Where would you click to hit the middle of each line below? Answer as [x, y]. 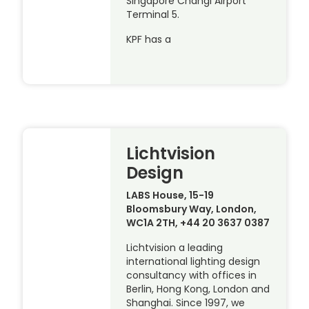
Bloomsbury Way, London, [192, 209]
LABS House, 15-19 [170, 195]
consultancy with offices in [192, 275]
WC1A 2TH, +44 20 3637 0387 [198, 222]
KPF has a [149, 40]
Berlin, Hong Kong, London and [198, 289]
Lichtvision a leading [175, 247]
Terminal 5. [153, 15]
